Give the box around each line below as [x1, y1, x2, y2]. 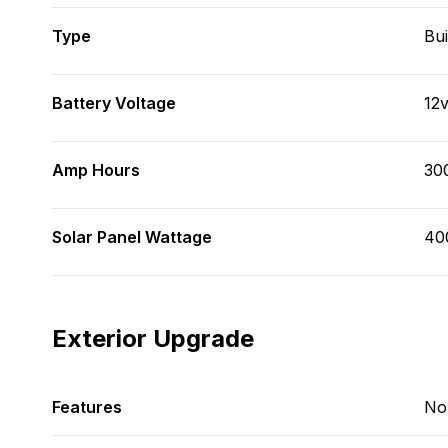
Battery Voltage [52, 93, 176, 113]
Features [52, 397, 122, 417]
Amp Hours [52, 160, 140, 180]
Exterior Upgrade [52, 324, 254, 353]
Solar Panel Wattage [52, 227, 212, 247]
